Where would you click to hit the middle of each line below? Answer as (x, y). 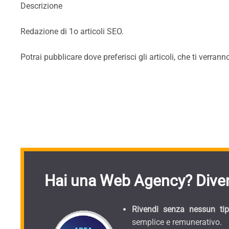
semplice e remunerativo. (177, 222)
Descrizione (41, 6)
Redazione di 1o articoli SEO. (72, 31)
